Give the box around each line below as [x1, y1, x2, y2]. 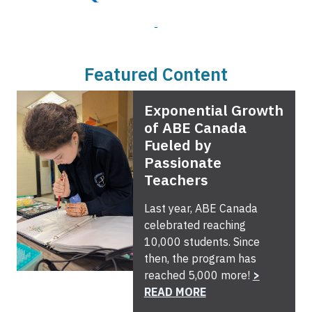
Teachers [143, 169, 208, 189]
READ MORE [143, 284, 206, 299]
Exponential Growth [143, 100, 283, 120]
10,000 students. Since [143, 234, 260, 249]
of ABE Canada [143, 117, 247, 137]
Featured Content [84, 62, 228, 86]
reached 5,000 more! [143, 267, 250, 282]
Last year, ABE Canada [143, 201, 258, 215]
